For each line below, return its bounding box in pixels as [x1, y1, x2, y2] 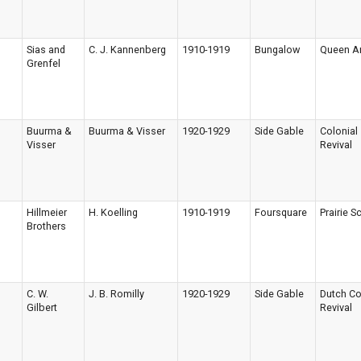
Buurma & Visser [89, 125, 165, 137]
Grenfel [27, 57, 60, 69]
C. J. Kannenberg [89, 44, 166, 56]
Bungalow [255, 44, 300, 56]
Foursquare [255, 206, 307, 218]
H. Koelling [89, 206, 138, 218]
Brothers [27, 220, 66, 232]
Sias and [27, 44, 65, 56]
